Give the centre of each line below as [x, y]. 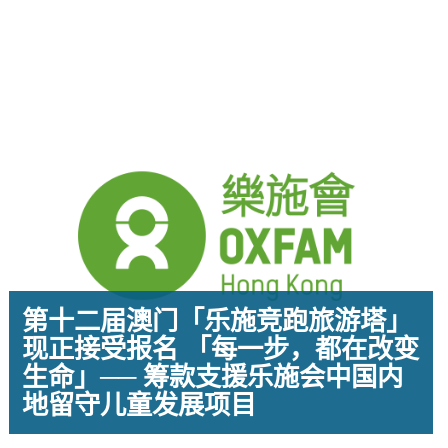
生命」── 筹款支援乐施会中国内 [213, 377]
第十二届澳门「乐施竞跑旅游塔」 [217, 321]
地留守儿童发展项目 [139, 405]
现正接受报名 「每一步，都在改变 [221, 349]
